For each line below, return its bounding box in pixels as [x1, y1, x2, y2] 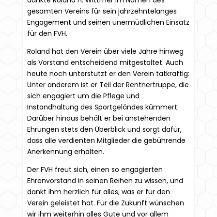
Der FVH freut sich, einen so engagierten [27, 165, 163, 174]
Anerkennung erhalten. [27, 147, 104, 156]
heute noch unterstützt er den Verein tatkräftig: [27, 69, 189, 78]
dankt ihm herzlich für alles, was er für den [27, 187, 170, 197]
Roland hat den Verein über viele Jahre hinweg [27, 46, 184, 56]
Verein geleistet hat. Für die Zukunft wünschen [27, 198, 184, 208]
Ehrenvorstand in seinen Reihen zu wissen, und [27, 176, 183, 186]
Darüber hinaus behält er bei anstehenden [27, 113, 170, 123]
